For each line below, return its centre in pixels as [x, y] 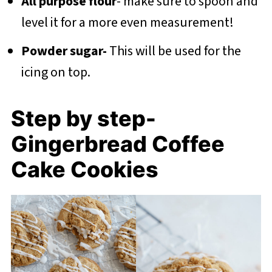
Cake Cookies [84, 169]
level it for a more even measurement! [127, 22]
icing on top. [56, 72]
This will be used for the [175, 51]
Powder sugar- [65, 51]
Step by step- [83, 118]
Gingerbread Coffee [117, 144]
